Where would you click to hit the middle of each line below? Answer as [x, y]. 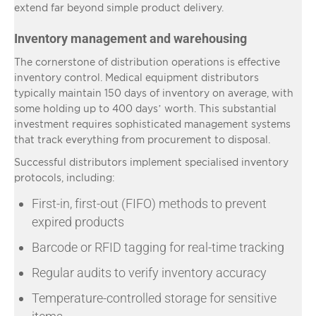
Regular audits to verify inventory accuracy [149, 272]
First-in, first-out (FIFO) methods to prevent [149, 203]
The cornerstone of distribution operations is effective [147, 61]
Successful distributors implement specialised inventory [151, 162]
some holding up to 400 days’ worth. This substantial [145, 108]
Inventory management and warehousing [130, 38]
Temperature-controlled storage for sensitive [154, 298]
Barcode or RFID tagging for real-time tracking [158, 247]
